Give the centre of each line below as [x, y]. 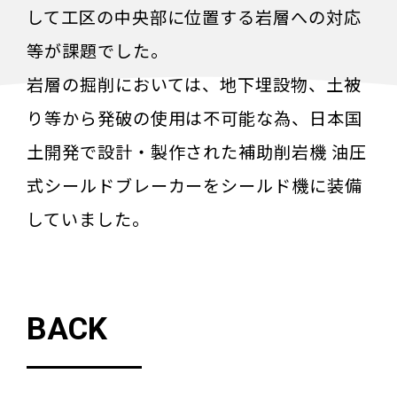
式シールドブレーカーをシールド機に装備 [195, 185]
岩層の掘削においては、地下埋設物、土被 [194, 84]
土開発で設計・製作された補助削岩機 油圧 [196, 152]
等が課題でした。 [97, 51]
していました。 [88, 219]
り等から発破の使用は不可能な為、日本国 [195, 118]
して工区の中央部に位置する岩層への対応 [194, 17]
